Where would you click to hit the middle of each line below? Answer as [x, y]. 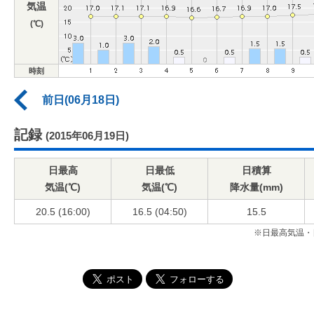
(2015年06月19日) [87, 136]
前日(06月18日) [81, 100]
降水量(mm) [256, 187]
